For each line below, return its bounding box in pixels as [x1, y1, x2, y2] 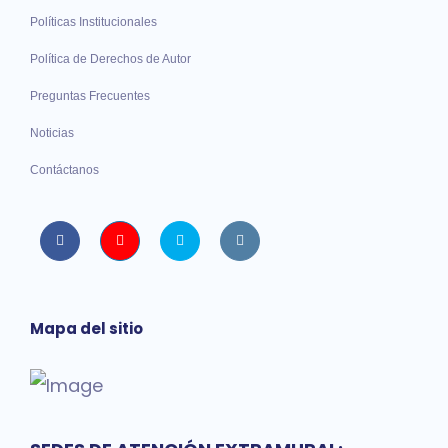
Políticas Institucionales [30, 15, 157, 30]
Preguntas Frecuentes [30, 89, 150, 104]
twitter [183, 229, 229, 250]
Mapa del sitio [30, 318, 143, 340]
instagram [243, 229, 315, 250]
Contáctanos [30, 163, 99, 178]
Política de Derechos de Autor [30, 52, 191, 67]
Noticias [30, 126, 74, 141]
